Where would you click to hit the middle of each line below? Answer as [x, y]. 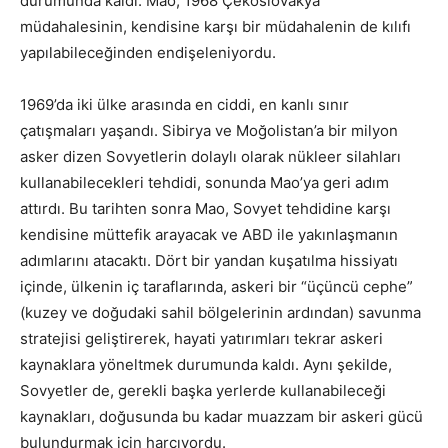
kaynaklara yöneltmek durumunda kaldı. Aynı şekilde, [206, 364]
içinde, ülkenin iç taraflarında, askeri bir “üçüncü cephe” [216, 286]
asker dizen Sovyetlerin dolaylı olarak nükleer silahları [210, 156]
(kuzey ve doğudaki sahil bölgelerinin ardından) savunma [220, 312]
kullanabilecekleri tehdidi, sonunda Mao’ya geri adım [204, 182]
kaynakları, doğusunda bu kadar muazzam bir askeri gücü [221, 416]
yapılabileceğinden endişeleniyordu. [148, 52]
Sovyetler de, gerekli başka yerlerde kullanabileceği [203, 390]
